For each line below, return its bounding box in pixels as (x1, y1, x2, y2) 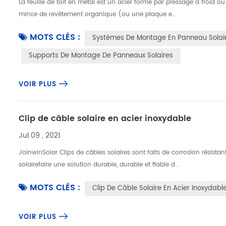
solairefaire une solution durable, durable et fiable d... (19, 160, 180, 169)
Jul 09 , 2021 (19, 130, 61, 141)
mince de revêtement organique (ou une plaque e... (19, 10, 177, 19)
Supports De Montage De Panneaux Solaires (29, 50, 174, 61)
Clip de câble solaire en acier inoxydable (19, 112, 192, 125)
